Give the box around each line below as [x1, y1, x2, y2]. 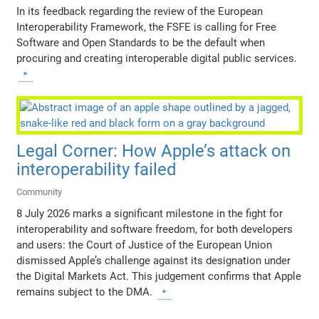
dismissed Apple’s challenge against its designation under [16, 254, 291, 268]
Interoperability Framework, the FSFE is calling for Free [16, 21, 277, 34]
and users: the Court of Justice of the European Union [16, 239, 273, 252]
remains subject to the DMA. [16, 286, 159, 299]
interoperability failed [16, 159, 177, 180]
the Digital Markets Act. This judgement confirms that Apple [16, 270, 302, 283]
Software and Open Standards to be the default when [16, 36, 266, 50]
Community [16, 187, 63, 198]
